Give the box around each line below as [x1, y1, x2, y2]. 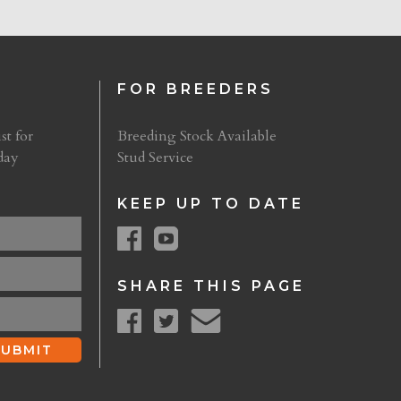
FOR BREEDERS [117, 81, 274, 98]
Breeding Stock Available [117, 126, 277, 146]
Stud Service [117, 148, 193, 167]
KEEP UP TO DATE [117, 195, 304, 212]
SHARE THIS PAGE [117, 277, 305, 294]
